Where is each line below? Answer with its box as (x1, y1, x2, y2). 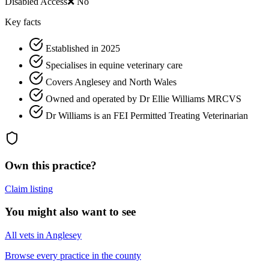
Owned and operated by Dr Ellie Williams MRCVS (46, 94, 241, 104)
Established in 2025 (46, 43, 120, 54)
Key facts (5, 17, 41, 28)
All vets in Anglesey (5, 230, 82, 241)
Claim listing (5, 183, 53, 194)
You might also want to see (5, 205, 136, 219)
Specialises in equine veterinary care (46, 60, 183, 71)
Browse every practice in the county (5, 250, 141, 261)
